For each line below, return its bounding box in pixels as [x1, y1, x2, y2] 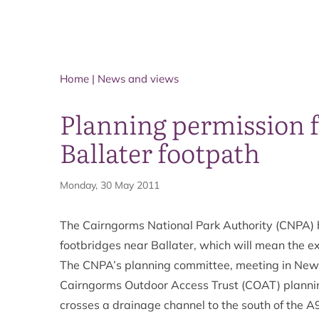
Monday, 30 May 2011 [60, 179, 159, 192]
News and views [98, 72, 179, 85]
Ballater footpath [60, 133, 260, 171]
